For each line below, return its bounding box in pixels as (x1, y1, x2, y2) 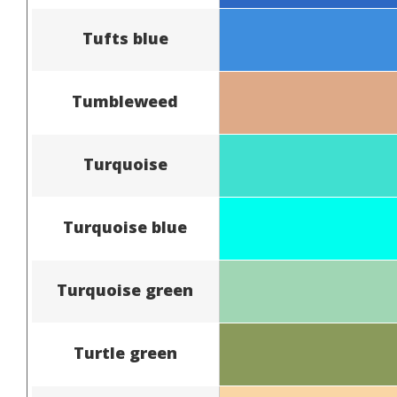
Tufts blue (82, 27, 168, 49)
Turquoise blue (63, 215, 188, 237)
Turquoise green (57, 278, 194, 300)
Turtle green (73, 341, 177, 363)
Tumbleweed (72, 90, 179, 112)
